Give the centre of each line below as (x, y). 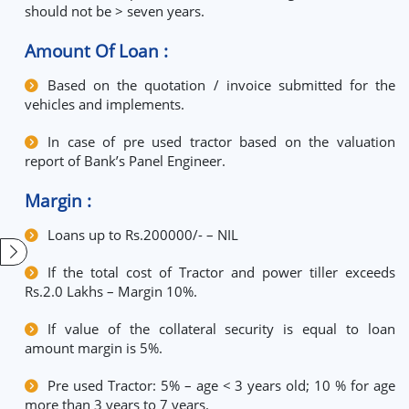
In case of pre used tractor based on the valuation (221, 141)
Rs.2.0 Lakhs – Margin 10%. (111, 291)
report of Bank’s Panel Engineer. (125, 160)
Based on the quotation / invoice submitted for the (221, 84)
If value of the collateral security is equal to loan (221, 328)
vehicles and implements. (105, 104)
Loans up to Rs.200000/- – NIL (143, 234)
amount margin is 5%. (94, 347)
